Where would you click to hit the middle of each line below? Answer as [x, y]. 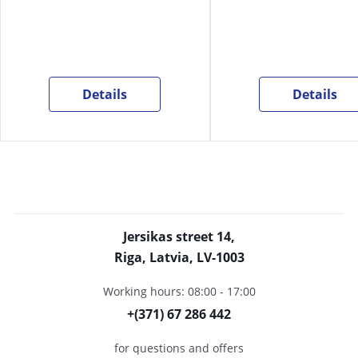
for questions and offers [179, 348]
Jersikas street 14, [179, 237]
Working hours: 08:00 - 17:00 [179, 291]
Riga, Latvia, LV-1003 [179, 257]
